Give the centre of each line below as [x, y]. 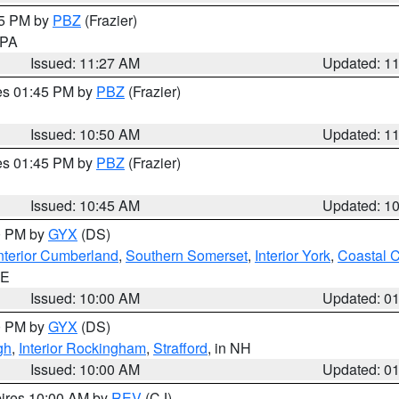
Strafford [180, 348]
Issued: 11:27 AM [85, 63]
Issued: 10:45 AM [85, 205]
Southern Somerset [187, 255]
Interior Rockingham [82, 348]
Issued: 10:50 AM [85, 134]
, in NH [229, 348]
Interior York [293, 255]
